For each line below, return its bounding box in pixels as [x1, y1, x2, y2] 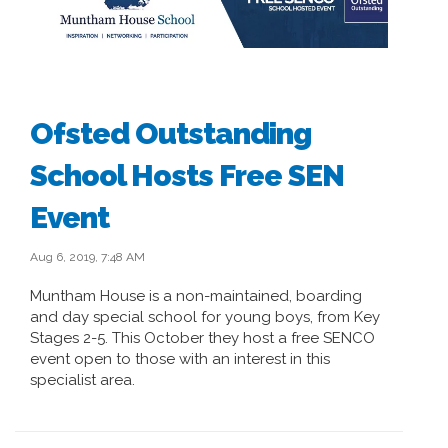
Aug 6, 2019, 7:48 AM [30, 249, 145, 264]
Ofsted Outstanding [30, 115, 311, 151]
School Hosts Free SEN [30, 157, 344, 193]
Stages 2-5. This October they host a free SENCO [30, 328, 375, 347]
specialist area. [30, 370, 135, 389]
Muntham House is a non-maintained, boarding [30, 286, 362, 305]
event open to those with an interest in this [30, 349, 330, 368]
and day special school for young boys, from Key [30, 307, 380, 326]
